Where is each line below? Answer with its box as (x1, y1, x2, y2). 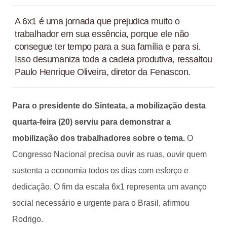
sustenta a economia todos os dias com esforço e (12, 166, 188, 175)
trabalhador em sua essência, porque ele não (15, 28, 189, 39)
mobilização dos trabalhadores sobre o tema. (12, 133, 185, 142)
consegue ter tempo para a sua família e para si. (15, 41, 201, 52)
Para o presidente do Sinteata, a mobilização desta (12, 101, 206, 110)
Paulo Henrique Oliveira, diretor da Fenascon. (15, 66, 191, 77)
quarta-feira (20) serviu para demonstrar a (12, 117, 171, 126)
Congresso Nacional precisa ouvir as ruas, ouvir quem (12, 149, 207, 159)
